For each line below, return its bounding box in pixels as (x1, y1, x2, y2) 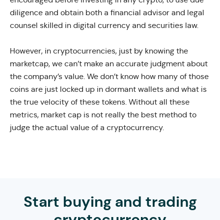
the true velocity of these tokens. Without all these (10, 97, 190, 107)
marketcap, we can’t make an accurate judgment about (10, 58, 208, 68)
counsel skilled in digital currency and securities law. (10, 20, 198, 30)
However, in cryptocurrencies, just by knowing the (10, 46, 188, 55)
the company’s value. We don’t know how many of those (10, 71, 209, 81)
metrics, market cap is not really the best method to (10, 110, 196, 119)
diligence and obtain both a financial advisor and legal (10, 7, 204, 17)
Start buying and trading (23, 192, 197, 211)
